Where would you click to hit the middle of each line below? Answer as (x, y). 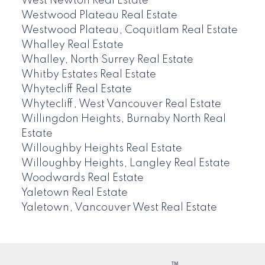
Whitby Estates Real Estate (88, 74)
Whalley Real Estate (72, 45)
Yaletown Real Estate (74, 193)
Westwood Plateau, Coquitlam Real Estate (129, 30)
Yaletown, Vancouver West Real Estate (119, 207)
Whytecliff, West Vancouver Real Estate (121, 104)
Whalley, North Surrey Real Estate (107, 59)
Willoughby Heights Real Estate (101, 148)
